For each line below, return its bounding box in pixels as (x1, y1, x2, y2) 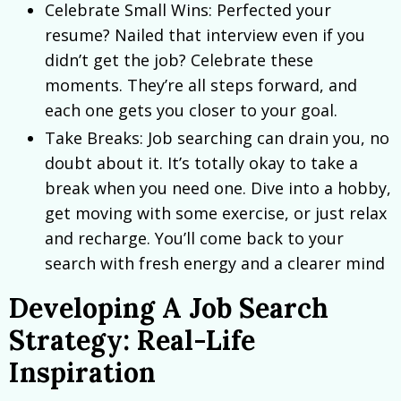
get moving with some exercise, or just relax (45, 202, 387, 225)
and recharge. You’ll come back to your (45, 227, 344, 250)
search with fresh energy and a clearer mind (45, 252, 385, 275)
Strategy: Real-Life (9, 323, 255, 358)
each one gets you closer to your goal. (45, 98, 337, 121)
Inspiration (9, 355, 156, 390)
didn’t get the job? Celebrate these (45, 48, 313, 71)
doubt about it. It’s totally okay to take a (45, 152, 358, 175)
